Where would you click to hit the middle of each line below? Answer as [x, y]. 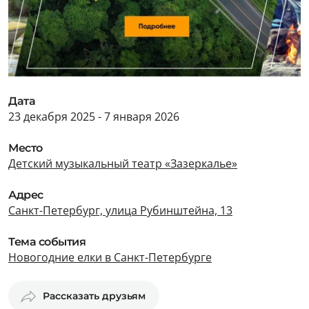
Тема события [47, 242]
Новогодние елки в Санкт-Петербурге [110, 257]
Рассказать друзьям [94, 296]
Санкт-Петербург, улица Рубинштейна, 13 [120, 210]
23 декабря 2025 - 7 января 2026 [94, 117]
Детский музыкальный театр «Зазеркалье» [123, 163]
